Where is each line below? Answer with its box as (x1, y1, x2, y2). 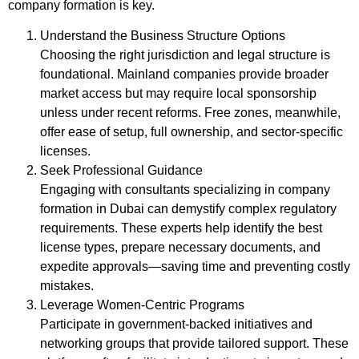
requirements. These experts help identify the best (40, 221, 322, 236)
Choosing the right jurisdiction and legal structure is (40, 48, 330, 63)
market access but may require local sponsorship (40, 87, 317, 101)
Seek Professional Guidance (40, 163, 203, 178)
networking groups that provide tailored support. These (40, 337, 349, 351)
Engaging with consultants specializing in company (40, 183, 330, 197)
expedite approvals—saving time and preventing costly (40, 260, 350, 274)
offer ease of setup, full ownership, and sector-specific (40, 125, 343, 139)
